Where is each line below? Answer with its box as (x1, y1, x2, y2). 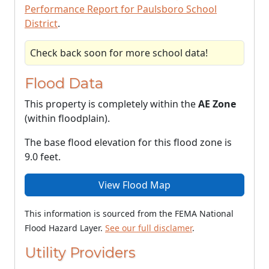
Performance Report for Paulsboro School (25, 2, 217, 16)
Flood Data (25, 74, 103, 92)
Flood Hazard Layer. (25, 222, 105, 234)
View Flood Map (98, 178, 171, 192)
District (25, 17, 58, 30)
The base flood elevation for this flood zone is (25, 136, 232, 149)
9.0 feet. (25, 150, 61, 163)
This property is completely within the (25, 97, 198, 110)
